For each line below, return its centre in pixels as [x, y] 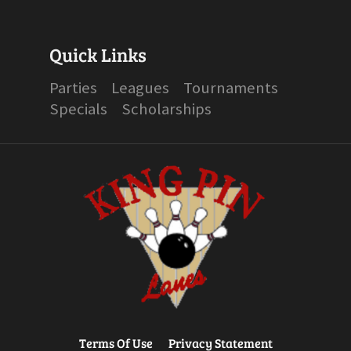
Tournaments [231, 88]
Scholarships [166, 109]
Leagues [140, 88]
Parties [73, 88]
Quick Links [98, 55]
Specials [78, 109]
